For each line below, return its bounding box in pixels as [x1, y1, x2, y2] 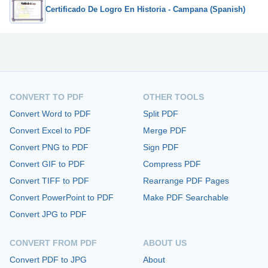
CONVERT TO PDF [10, 92, 84, 102]
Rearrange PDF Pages [143, 175, 229, 185]
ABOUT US [143, 237, 187, 248]
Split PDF [143, 108, 178, 118]
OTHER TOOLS [143, 92, 204, 102]
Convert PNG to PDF [10, 142, 89, 152]
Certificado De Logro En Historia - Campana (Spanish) [45, 4, 245, 14]
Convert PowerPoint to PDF [10, 192, 114, 202]
